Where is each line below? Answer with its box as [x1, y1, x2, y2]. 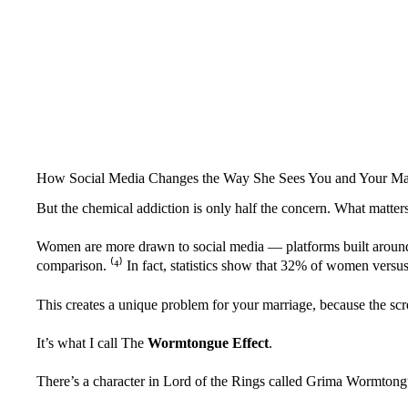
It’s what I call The [36, 335, 148, 352]
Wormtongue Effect [148, 335, 269, 352]
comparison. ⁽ [36, 258, 114, 274]
